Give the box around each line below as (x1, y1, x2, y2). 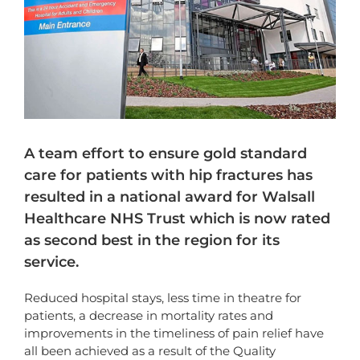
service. (24, 253, 79, 272)
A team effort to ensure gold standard (24, 145, 307, 163)
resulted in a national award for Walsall (24, 188, 315, 207)
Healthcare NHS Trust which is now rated (24, 210, 330, 228)
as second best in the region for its (24, 231, 280, 250)
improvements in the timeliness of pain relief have (24, 325, 324, 342)
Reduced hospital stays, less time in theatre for (24, 290, 301, 306)
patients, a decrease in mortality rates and (24, 308, 273, 324)
